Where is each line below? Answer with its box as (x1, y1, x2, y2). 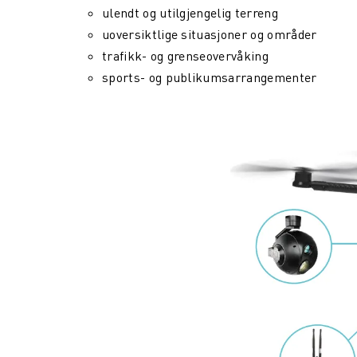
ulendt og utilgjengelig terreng (102, 5, 278, 21)
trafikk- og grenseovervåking (102, 48, 269, 64)
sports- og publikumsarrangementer (102, 69, 317, 85)
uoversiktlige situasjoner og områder (102, 26, 317, 42)
